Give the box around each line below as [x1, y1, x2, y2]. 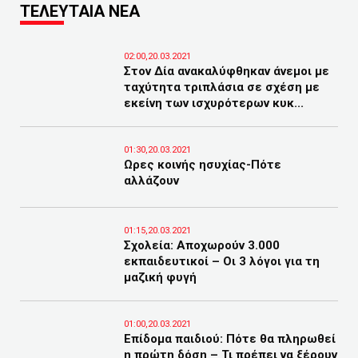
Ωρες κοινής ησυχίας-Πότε [124, 157, 281, 172]
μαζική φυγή [124, 270, 197, 284]
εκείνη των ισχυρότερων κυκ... [124, 96, 304, 110]
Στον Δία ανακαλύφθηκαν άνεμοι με [124, 64, 329, 78]
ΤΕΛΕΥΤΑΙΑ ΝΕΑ [20, 2, 140, 21]
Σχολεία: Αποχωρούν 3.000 [124, 238, 280, 253]
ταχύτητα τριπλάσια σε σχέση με [124, 80, 320, 94]
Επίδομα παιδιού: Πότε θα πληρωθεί [124, 332, 336, 346]
